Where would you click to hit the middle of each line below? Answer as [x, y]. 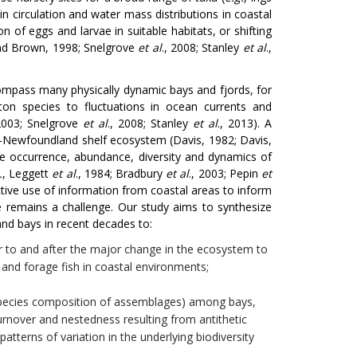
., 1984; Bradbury [121, 173]
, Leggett [27, 173]
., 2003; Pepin [226, 173]
